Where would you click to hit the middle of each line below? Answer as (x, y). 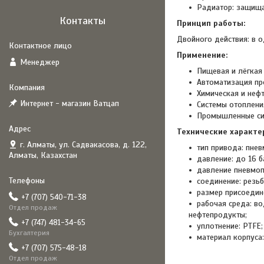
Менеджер (40, 62)
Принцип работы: (211, 23)
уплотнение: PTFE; (230, 226)
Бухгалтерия (29, 233)
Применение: (202, 55)
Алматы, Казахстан (43, 155)
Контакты (82, 21)
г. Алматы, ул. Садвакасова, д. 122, (83, 145)
